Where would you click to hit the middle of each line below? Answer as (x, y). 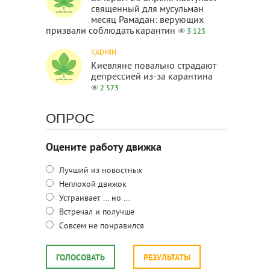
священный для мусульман (147, 10)
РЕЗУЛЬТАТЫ (167, 258)
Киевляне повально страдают (154, 66)
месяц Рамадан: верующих (147, 20)
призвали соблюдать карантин (111, 31)
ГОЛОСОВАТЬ (80, 258)
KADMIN (104, 53)
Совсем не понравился (100, 226)
